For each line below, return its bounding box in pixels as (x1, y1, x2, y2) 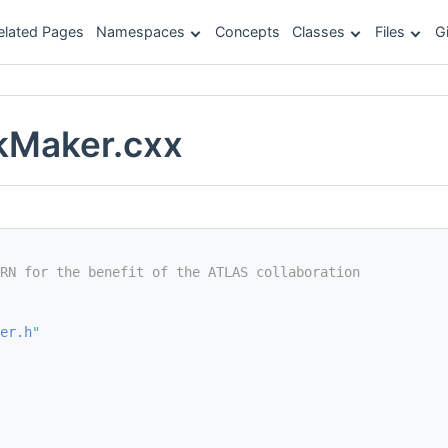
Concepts (215, 23, 280, 40)
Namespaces (96, 23, 185, 40)
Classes (292, 23, 345, 40)
